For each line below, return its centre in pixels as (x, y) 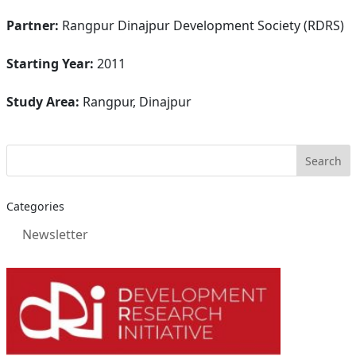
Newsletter (55, 234)
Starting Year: (50, 64)
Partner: (32, 25)
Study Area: (43, 102)
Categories (35, 206)
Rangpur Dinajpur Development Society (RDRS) (201, 25)
